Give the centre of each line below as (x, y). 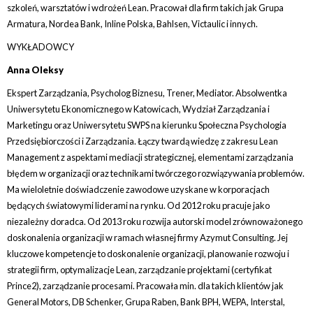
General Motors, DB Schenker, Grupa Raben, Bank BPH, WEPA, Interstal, (146, 302)
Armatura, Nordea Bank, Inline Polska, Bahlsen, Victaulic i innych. (132, 24)
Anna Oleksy (35, 70)
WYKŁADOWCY (41, 47)
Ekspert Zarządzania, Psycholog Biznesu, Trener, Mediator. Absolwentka (147, 93)
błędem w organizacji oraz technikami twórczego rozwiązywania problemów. (156, 173)
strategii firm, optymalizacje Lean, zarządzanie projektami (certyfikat (139, 270)
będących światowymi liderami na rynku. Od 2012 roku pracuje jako (138, 205)
